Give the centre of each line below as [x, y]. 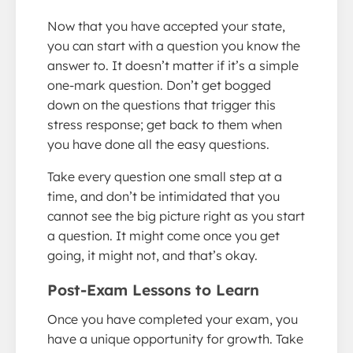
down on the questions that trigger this [162, 105]
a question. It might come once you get [163, 236]
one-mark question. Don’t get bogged [159, 85]
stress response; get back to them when [165, 125]
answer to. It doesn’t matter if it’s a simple [173, 66]
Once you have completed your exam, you [173, 320]
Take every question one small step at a [165, 177]
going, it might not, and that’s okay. [152, 256]
